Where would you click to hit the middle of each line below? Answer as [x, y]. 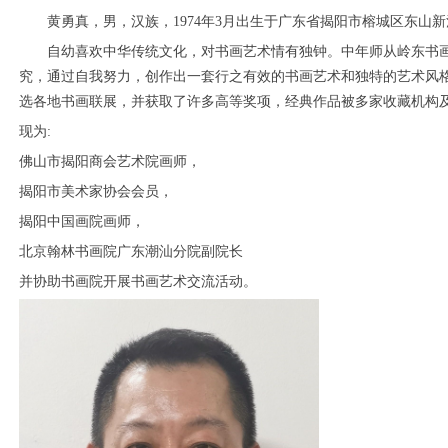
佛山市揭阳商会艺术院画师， [110, 161]
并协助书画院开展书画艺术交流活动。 [138, 281]
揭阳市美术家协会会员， [96, 191]
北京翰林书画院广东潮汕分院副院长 [131, 251]
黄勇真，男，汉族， [110, 21]
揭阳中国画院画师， [82, 221]
